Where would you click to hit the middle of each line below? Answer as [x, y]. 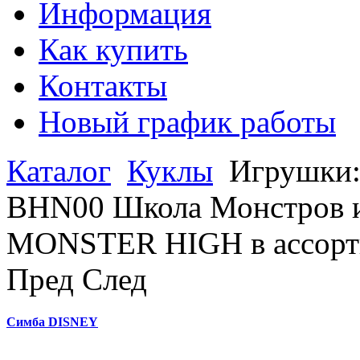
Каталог [59, 171]
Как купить [113, 50]
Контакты [103, 86]
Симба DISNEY [52, 321]
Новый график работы [187, 122]
